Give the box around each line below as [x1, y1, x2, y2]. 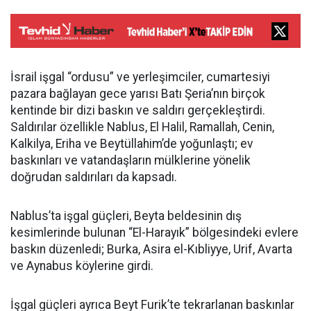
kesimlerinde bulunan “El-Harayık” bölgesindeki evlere [10, 226, 299, 239]
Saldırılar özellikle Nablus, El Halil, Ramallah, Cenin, [10, 120, 274, 134]
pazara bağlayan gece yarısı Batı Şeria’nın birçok [10, 87, 265, 101]
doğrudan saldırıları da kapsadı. [10, 170, 177, 184]
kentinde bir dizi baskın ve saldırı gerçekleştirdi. [10, 103, 265, 117]
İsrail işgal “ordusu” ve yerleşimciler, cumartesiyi [10, 70, 270, 84]
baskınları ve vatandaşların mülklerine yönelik [10, 153, 251, 167]
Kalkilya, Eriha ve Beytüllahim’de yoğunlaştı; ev [10, 137, 253, 151]
